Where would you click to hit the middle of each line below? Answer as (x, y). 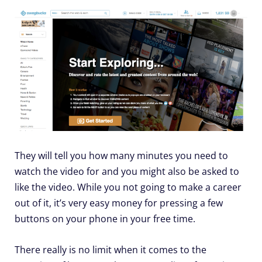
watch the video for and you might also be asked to (127, 171)
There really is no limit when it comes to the (111, 249)
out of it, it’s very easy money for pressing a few (119, 203)
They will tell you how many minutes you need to (121, 155)
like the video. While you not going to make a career (128, 187)
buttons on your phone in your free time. (105, 218)
